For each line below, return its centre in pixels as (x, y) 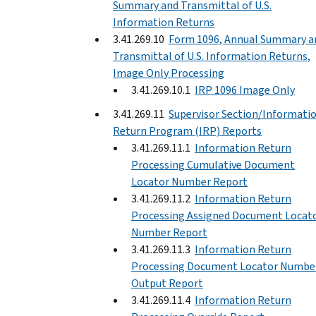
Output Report (167, 283)
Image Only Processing (169, 73)
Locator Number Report (189, 181)
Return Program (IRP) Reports (187, 130)
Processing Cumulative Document (213, 164)
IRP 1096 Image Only (245, 90)
